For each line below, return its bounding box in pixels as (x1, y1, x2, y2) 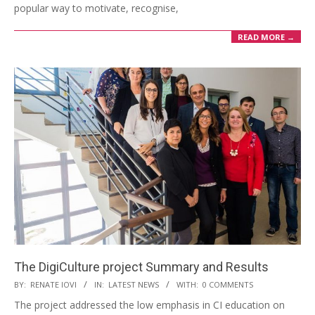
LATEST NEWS (108, 278, 159, 290)
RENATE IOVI (30, 278, 77, 290)
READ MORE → (238, 32, 295, 43)
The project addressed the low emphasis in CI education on (14, 297, 285, 311)
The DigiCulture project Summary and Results (14, 259, 269, 274)
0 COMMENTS (202, 278, 253, 290)
